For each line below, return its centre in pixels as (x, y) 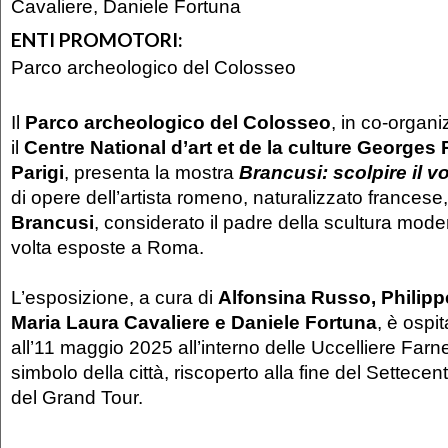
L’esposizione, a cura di (114, 297)
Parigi (37, 172)
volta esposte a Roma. (107, 247)
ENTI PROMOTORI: (97, 39)
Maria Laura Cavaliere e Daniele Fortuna (194, 322)
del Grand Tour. (77, 397)
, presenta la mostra (151, 172)
